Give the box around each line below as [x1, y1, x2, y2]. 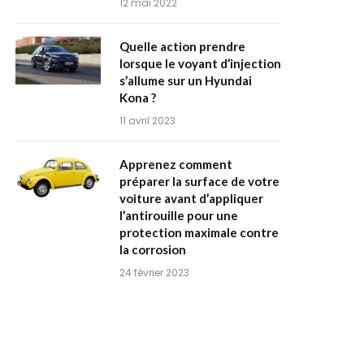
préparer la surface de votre [119, 174, 279, 188]
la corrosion [119, 242, 186, 257]
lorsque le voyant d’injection [119, 56, 281, 71]
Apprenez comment [119, 157, 232, 171]
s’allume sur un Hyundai [119, 73, 252, 88]
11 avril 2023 [119, 114, 175, 128]
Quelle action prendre [119, 39, 245, 54]
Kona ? [119, 90, 156, 105]
